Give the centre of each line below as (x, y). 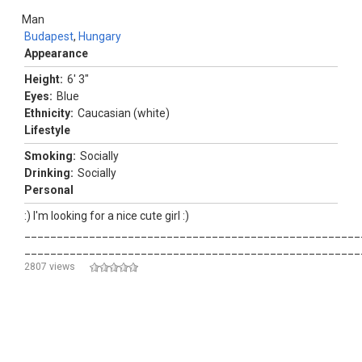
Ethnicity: (49, 114)
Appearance (56, 54)
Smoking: (50, 156)
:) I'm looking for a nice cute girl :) (107, 216)
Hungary (100, 37)
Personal (49, 190)
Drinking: (49, 173)
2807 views (50, 267)
